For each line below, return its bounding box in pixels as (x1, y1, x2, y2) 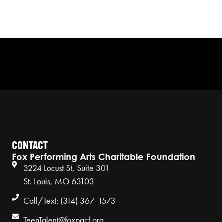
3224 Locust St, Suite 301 (23, 162, 110, 174)
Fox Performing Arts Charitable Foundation (12, 151, 195, 163)
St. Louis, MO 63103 (23, 175, 94, 187)
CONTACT (12, 141, 48, 153)
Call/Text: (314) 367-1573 (23, 195, 115, 207)
